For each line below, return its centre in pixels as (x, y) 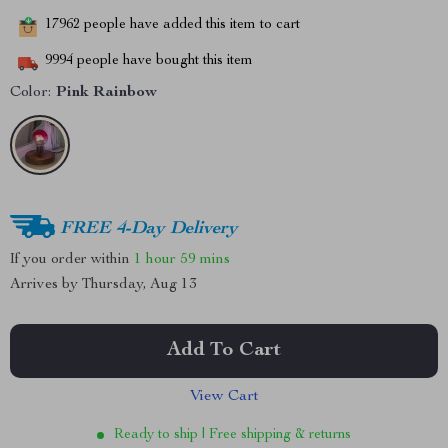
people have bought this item (163, 61)
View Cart (224, 397)
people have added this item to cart (190, 25)
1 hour (155, 259)
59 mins (205, 259)
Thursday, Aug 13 (139, 284)
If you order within (72, 259)
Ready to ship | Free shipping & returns (232, 435)
